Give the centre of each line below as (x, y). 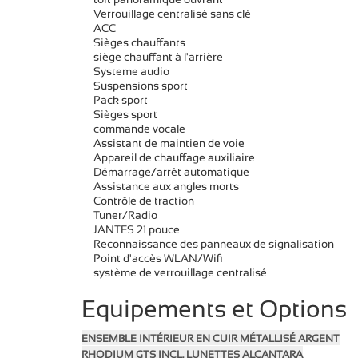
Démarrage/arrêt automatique (171, 172)
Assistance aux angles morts (166, 187)
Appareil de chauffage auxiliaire (174, 158)
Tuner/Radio (125, 215)
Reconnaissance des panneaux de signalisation (214, 244)
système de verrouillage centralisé (180, 273)
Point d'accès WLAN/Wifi (158, 259)
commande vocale (139, 129)
